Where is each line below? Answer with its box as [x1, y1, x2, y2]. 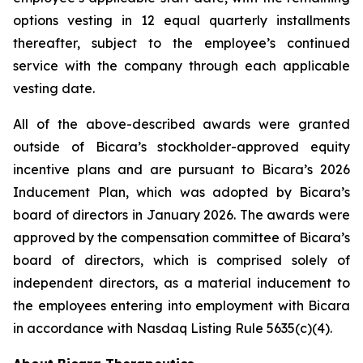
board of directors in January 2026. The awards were [13, 207, 350, 223]
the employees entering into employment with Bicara [13, 297, 350, 314]
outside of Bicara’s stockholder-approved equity [13, 139, 350, 155]
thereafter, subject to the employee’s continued [13, 35, 350, 51]
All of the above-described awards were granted [13, 116, 350, 132]
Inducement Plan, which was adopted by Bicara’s [13, 184, 350, 200]
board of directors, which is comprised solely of [13, 252, 350, 268]
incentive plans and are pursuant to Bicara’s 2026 [13, 161, 350, 177]
